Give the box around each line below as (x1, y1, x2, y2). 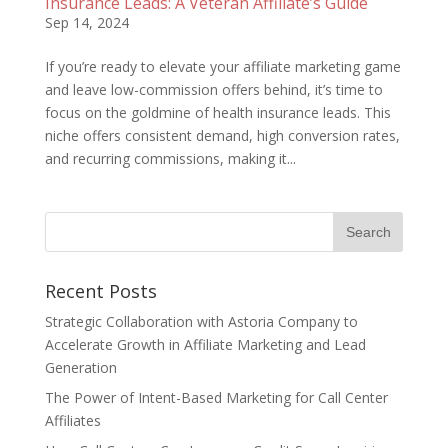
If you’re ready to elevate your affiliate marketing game (44, 56, 401, 76)
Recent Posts (44, 278, 157, 303)
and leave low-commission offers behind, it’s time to (44, 79, 383, 99)
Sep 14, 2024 (44, 12, 129, 32)
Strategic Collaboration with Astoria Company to (44, 311, 358, 331)
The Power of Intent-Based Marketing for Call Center (44, 387, 388, 407)
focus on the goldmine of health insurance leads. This (44, 102, 391, 122)
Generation (44, 357, 117, 377)
